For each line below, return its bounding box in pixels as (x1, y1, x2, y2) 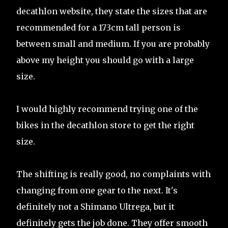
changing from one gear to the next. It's (16, 185, 178, 196)
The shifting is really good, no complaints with (16, 169, 211, 180)
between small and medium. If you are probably (16, 39, 210, 49)
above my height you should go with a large (16, 55, 194, 66)
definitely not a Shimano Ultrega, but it (16, 202, 175, 212)
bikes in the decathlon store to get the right (16, 120, 194, 131)
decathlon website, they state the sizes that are (16, 6, 207, 17)
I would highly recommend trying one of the (16, 104, 198, 115)
